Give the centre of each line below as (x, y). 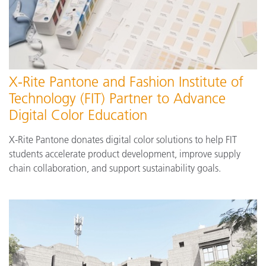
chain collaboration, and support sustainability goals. (115, 168)
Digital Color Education (78, 115)
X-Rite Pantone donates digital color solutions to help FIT (123, 139)
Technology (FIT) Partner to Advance (117, 98)
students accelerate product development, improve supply (125, 153)
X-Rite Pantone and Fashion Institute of (126, 81)
